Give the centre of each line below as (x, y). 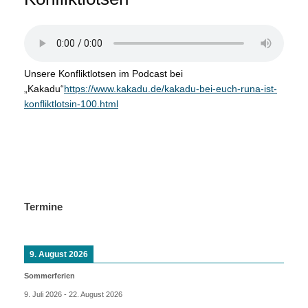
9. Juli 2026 (43, 294)
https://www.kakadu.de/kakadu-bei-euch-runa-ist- (170, 89)
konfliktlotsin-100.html (71, 104)
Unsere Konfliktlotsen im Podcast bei (103, 74)
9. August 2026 (59, 254)
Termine (43, 207)
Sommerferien (49, 276)
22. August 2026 (96, 294)
